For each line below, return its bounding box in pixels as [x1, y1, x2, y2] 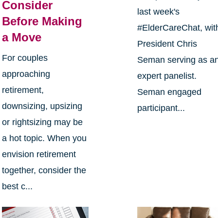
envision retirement [1, 149, 76, 160]
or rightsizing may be [1, 117, 83, 127]
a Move [1, 31, 41, 44]
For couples [1, 53, 48, 63]
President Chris [137, 39, 198, 49]
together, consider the [1, 165, 86, 176]
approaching [1, 69, 50, 79]
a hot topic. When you [1, 133, 87, 144]
